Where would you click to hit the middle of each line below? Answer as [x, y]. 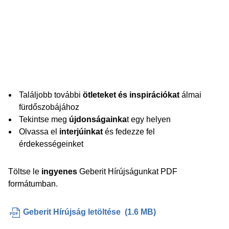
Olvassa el [38, 132]
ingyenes [59, 171]
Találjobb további [51, 95]
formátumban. [33, 184]
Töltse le [25, 171]
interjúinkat [80, 132]
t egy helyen [149, 119]
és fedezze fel [129, 132]
